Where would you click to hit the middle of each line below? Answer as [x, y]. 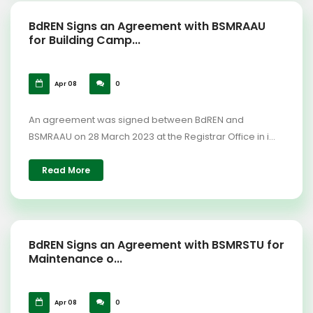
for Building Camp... [85, 40]
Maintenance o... [75, 259]
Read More [66, 170]
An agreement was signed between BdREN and [136, 120]
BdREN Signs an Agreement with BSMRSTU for [156, 245]
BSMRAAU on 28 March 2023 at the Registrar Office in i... [152, 137]
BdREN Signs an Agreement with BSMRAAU [147, 26]
